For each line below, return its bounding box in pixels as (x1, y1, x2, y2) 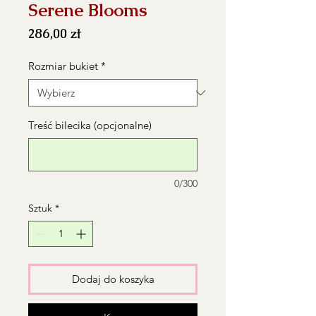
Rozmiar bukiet (28, 59, 98, 73)
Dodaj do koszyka (71, 272, 154, 286)
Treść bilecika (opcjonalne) (28, 119, 152, 132)
